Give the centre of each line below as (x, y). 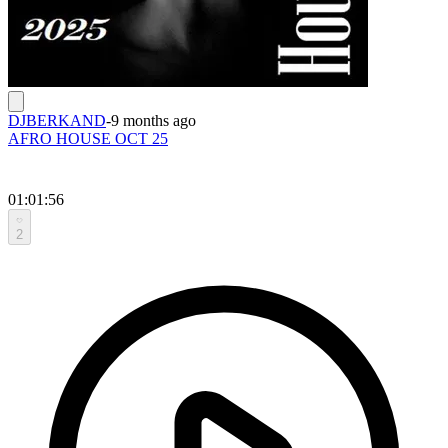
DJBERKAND (57, 120)
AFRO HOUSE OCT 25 (88, 138)
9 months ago (153, 120)
